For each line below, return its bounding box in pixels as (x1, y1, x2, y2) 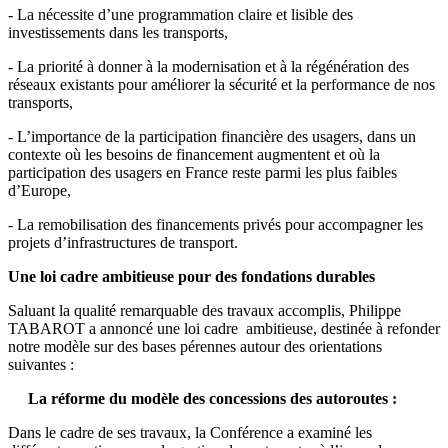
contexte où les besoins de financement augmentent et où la (8, 145, 380, 163)
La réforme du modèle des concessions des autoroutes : (8, 389, 397, 407)
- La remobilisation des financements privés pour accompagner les (8, 215, 423, 233)
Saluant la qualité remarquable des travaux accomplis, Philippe (8, 301, 401, 319)
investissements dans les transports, (8, 23, 228, 41)
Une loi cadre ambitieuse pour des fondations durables (8, 267, 375, 285)
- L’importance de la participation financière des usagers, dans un (8, 127, 416, 145)
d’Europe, (8, 181, 71, 199)
